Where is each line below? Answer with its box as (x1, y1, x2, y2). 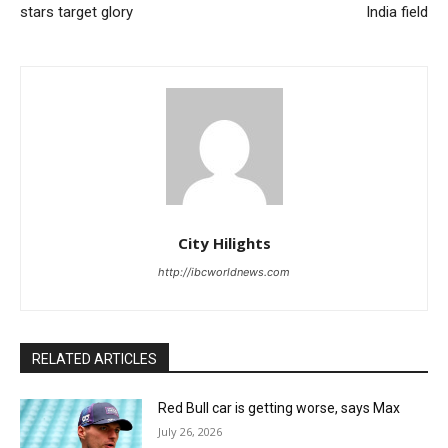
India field (365, 3, 428, 22)
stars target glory (20, 3, 133, 22)
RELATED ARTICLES (32, 351, 157, 368)
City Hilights (177, 233, 271, 254)
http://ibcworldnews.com (158, 265, 290, 280)
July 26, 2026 (158, 424, 223, 440)
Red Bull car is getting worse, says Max (158, 400, 401, 417)
